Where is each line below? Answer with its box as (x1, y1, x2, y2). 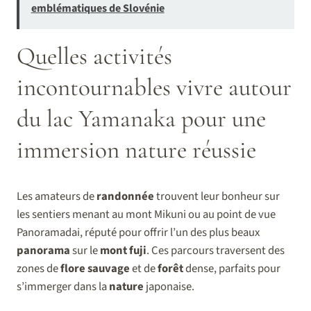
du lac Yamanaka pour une (17, 103, 266, 134)
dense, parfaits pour (183, 260, 280, 278)
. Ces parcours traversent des (146, 242, 285, 260)
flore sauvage (60, 260, 130, 278)
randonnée (96, 188, 154, 205)
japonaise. (144, 278, 194, 296)
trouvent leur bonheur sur (154, 188, 280, 205)
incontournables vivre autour (17, 72, 292, 103)
